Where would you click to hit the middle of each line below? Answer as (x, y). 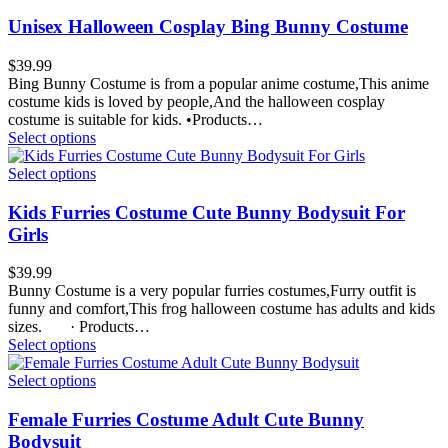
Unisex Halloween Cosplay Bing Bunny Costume (208, 27)
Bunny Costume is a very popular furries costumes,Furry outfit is (212, 291)
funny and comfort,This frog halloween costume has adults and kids (221, 309)
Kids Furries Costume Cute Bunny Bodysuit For (206, 212)
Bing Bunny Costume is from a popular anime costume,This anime (218, 83)
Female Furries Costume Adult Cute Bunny (186, 420)
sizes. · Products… (79, 327)
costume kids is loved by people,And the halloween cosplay (196, 101)
